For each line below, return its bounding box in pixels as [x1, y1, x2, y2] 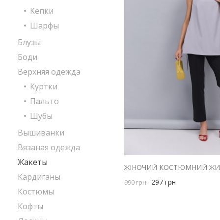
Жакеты [18, 157, 48, 167]
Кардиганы [18, 171, 60, 182]
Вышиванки [18, 127, 64, 138]
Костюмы [18, 186, 54, 197]
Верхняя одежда [18, 66, 81, 77]
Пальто [30, 96, 59, 107]
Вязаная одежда [18, 142, 80, 153]
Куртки [30, 81, 57, 92]
